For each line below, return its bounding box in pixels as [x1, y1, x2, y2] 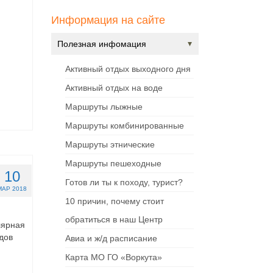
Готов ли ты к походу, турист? [65, 177, 183, 188]
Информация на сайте [51, 14, 165, 27]
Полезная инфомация [57, 39, 146, 49]
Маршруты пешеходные [65, 158, 161, 169]
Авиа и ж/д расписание [65, 233, 157, 244]
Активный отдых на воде [65, 83, 163, 93]
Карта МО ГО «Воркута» [65, 252, 162, 263]
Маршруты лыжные [65, 102, 143, 112]
